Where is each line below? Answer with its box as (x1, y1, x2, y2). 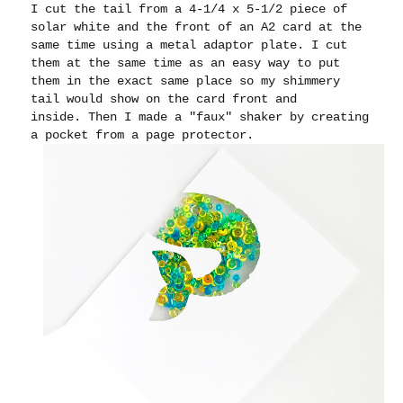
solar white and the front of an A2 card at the (31, 20, 363, 35)
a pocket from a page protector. (31, 128, 255, 143)
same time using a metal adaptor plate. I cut (31, 38, 348, 53)
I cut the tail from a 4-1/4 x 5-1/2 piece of (31, 2, 348, 17)
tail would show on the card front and (31, 92, 298, 107)
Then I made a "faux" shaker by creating (88, 110, 370, 125)
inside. (31, 110, 89, 125)
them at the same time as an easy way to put (31, 56, 341, 71)
